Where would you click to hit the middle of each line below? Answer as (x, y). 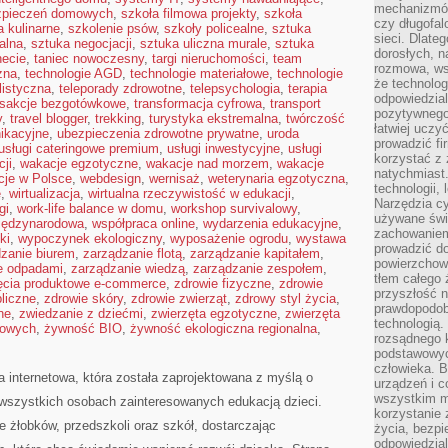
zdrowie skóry (83, 298)
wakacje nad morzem (207, 163)
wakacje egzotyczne (79, 163)
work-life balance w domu (90, 208)
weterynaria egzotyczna (276, 178)
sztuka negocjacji (81, 43)
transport (295, 103)
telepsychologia (235, 88)
